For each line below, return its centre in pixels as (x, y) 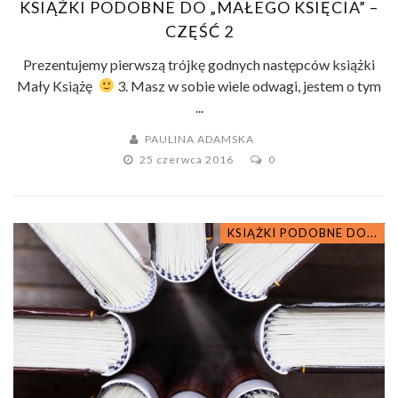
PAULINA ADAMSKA (199, 139)
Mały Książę (58, 85)
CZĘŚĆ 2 (199, 31)
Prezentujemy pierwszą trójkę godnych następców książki (199, 64)
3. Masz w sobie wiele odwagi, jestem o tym (247, 85)
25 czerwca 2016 (187, 159)
